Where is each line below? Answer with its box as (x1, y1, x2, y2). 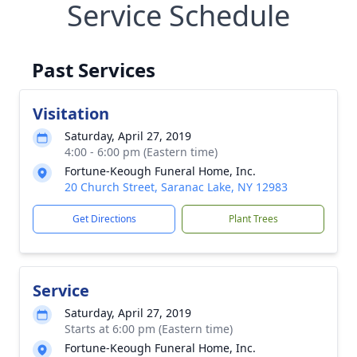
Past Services (32, 57, 155, 83)
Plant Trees (228, 212, 278, 226)
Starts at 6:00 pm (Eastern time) (65, 321, 233, 336)
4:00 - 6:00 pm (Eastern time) (65, 144, 218, 159)
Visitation (33, 103, 109, 124)
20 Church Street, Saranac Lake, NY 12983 (65, 179, 288, 194)
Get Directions (72, 212, 136, 226)
